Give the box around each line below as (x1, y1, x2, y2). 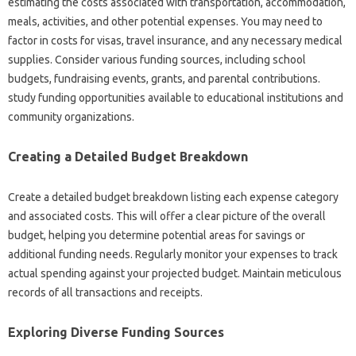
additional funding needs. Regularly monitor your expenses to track (8, 247, 338, 261)
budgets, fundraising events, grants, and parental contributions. (8, 72, 320, 85)
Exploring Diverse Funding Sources (8, 324, 224, 339)
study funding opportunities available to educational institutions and (8, 91, 343, 104)
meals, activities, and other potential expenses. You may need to (8, 14, 323, 28)
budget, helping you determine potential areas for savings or (8, 228, 305, 242)
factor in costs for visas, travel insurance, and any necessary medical (8, 33, 342, 47)
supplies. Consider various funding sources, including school (8, 52, 306, 66)
